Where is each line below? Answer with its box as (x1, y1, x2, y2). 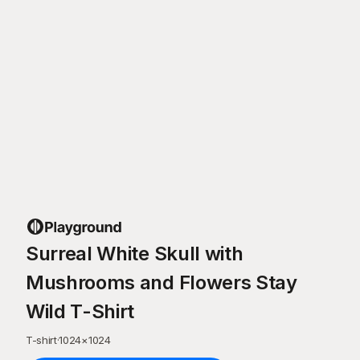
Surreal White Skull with (26, 242, 243, 265)
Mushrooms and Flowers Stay (26, 271, 297, 294)
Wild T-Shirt (26, 300, 135, 323)
